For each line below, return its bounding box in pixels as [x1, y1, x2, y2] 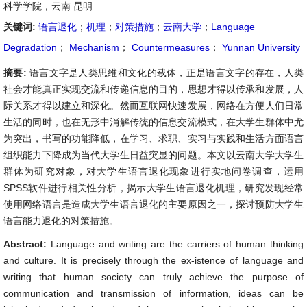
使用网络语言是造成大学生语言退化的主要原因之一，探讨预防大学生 [3, 199, 304, 210]
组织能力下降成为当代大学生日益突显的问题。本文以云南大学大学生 [3, 149, 304, 160]
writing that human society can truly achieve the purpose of [3, 271, 304, 282]
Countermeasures [129, 42, 210, 53]
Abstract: [3, 238, 51, 249]
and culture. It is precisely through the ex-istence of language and [3, 255, 304, 266]
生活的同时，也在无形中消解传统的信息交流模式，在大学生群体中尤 [3, 116, 304, 127]
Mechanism [66, 42, 119, 53]
